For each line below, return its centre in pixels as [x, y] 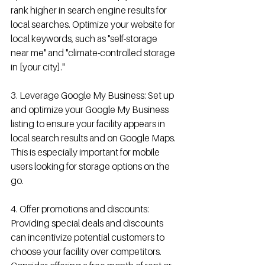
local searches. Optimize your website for [94, 24]
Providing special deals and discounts [88, 223]
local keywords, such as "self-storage [85, 38]
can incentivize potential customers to [88, 237]
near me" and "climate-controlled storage [94, 53]
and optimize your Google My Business [91, 109]
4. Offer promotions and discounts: [81, 209]
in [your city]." [38, 67]
